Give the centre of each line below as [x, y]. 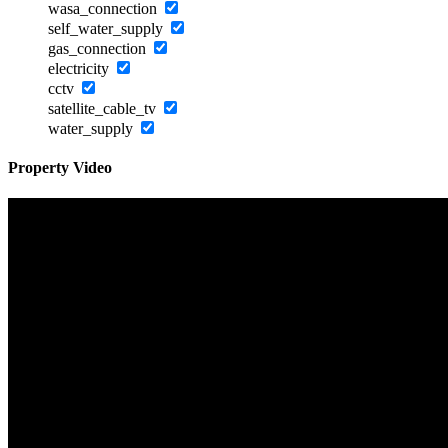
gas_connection [99, 48]
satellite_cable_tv [104, 108]
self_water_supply [107, 28]
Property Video [60, 167]
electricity [80, 68]
